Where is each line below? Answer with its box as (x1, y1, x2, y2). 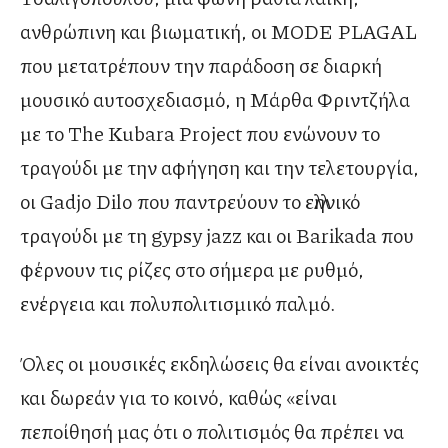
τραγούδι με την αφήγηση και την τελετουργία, (20, 153, 419, 182)
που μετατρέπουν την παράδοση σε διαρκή (20, 51, 382, 80)
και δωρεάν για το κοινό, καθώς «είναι (20, 383, 337, 412)
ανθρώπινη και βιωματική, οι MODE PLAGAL (20, 17, 417, 46)
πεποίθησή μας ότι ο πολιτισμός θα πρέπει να (20, 417, 404, 446)
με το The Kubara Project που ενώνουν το (20, 119, 380, 148)
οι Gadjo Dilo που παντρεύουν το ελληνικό (20, 187, 360, 216)
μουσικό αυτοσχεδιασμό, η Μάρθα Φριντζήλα (20, 85, 410, 114)
